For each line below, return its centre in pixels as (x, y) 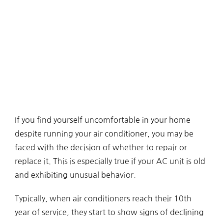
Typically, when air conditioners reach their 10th (103, 199)
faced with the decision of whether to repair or (101, 148)
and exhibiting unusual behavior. (75, 175)
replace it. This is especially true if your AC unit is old (110, 161)
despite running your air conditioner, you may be (104, 134)
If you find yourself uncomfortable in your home (102, 120)
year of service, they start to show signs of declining (109, 212)
